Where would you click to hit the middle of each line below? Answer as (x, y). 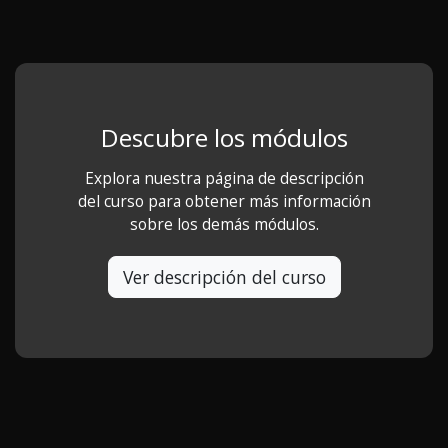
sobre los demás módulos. (224, 225)
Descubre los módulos (224, 138)
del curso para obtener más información (224, 202)
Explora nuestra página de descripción (224, 179)
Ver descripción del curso (224, 277)
